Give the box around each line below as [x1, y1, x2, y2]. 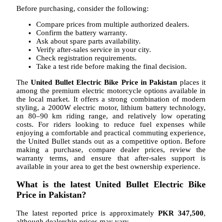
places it [177, 78, 206, 86]
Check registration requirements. [36, 54, 137, 62]
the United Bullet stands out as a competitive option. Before [16, 137, 206, 145]
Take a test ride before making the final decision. [36, 62, 187, 70]
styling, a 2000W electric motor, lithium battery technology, [16, 103, 206, 111]
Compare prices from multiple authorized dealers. [36, 20, 189, 28]
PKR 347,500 [158, 209, 204, 217]
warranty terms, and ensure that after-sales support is [16, 154, 206, 162]
